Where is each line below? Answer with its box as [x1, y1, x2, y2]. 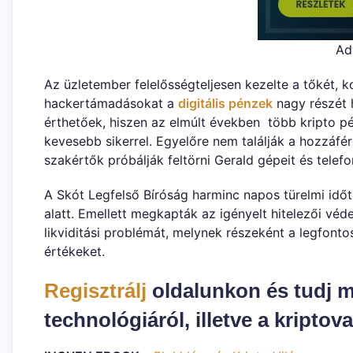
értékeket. [44, 243, 105, 259]
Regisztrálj [44, 278, 147, 303]
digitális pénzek [178, 95, 273, 111]
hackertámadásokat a [44, 95, 178, 111]
